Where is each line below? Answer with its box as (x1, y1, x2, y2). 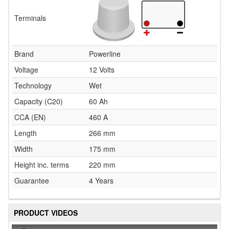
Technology (14, 80, 52, 90)
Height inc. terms (14, 159, 69, 170)
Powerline (89, 48, 121, 59)
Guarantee (14, 175, 49, 186)
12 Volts (89, 64, 114, 75)
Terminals (14, 12, 46, 23)
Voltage (14, 64, 38, 75)
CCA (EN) (14, 111, 46, 122)
